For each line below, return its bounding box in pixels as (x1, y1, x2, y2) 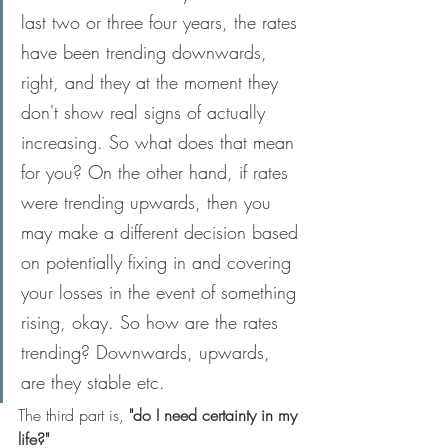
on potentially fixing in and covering (21, 250, 297, 274)
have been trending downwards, (21, 40, 273, 64)
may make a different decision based (21, 220, 304, 244)
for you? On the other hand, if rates (21, 160, 294, 184)
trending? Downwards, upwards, (21, 340, 276, 364)
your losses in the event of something (21, 280, 302, 304)
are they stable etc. (21, 370, 165, 394)
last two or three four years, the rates (21, 10, 303, 34)
